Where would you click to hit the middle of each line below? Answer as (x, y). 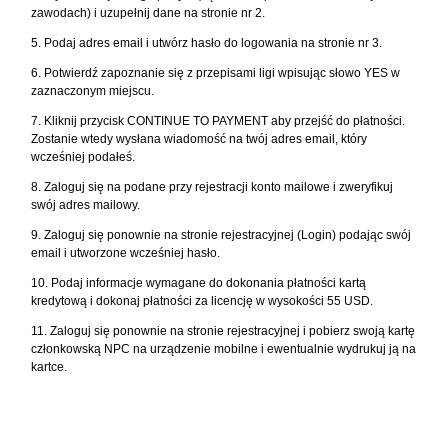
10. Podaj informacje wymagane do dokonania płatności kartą (199, 283)
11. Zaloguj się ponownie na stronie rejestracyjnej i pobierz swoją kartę (223, 331)
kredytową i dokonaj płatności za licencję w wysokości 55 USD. (202, 301)
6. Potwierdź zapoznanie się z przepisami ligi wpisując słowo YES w (216, 73)
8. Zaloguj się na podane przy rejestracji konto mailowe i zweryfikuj (212, 187)
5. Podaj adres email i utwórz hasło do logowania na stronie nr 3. (207, 43)
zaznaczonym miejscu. (93, 91)
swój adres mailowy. (86, 205)
